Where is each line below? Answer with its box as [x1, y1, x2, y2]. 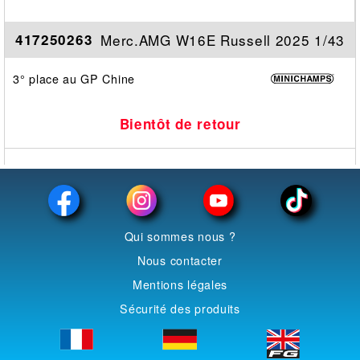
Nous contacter [137, 252, 223, 268]
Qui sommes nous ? [124, 227, 236, 244]
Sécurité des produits [120, 300, 240, 317]
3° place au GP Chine [13, 70, 135, 87]
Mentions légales [132, 276, 228, 292]
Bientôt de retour [119, 113, 241, 133]
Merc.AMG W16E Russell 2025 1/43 [100, 29, 345, 50]
